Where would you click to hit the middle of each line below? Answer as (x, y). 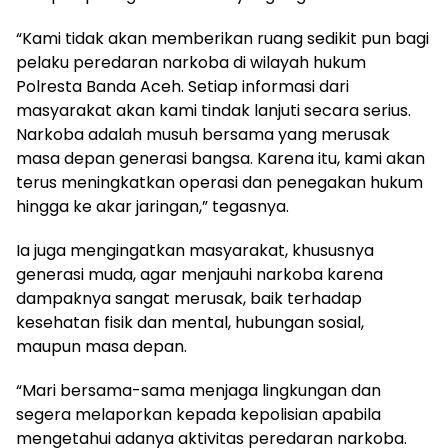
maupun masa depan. (101, 346)
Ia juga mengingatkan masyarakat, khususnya (195, 250)
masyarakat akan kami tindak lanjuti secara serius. (213, 110)
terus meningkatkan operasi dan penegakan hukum (219, 182)
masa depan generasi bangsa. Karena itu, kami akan (220, 158)
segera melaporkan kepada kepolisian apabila (198, 414)
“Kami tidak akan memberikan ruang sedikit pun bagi (222, 38)
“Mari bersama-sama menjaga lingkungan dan (198, 390)
